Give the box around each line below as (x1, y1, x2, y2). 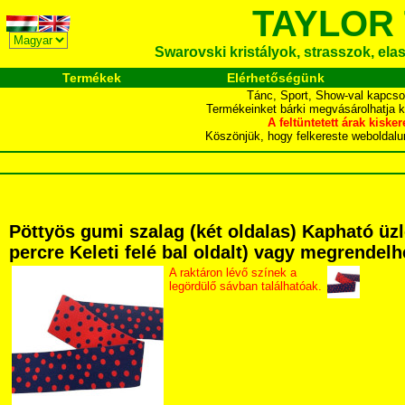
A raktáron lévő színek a (169, 266, 297, 279)
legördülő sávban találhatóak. (169, 279, 322, 293)
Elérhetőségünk (226, 71, 325, 85)
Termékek (62, 71, 121, 85)
